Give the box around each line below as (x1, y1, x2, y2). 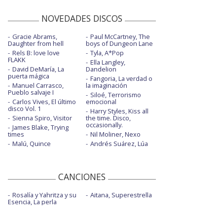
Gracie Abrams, (12, 32, 57, 41)
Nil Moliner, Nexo (90, 129, 141, 139)
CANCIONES (58, 170, 106, 183)
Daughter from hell (8, 38, 64, 48)
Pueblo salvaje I (8, 87, 54, 97)
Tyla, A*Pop (90, 48, 124, 57)
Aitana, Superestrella (90, 190, 152, 199)
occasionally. (85, 120, 123, 129)
